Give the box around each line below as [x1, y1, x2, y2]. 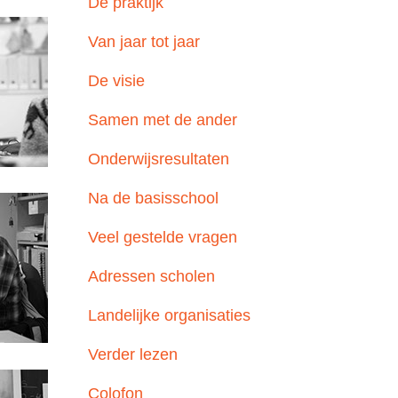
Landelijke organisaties [88, 306, 251, 324]
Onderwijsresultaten [88, 150, 229, 168]
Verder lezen [88, 346, 178, 363]
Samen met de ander [88, 111, 237, 129]
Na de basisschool [88, 189, 219, 207]
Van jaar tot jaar [88, 33, 200, 51]
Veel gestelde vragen [88, 228, 237, 246]
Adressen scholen [88, 267, 215, 285]
